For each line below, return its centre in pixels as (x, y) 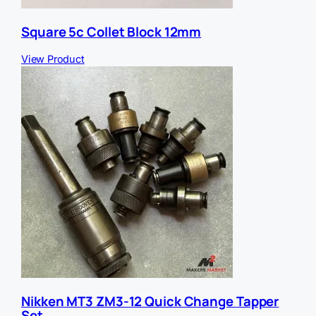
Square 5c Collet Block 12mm (111, 32)
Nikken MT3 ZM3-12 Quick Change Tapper (150, 302)
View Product (53, 59)
